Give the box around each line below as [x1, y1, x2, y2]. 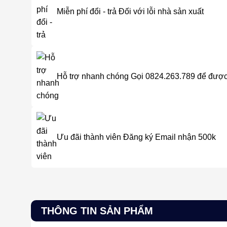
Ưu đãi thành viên [57, 133, 121, 142]
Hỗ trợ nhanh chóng [57, 72, 129, 81]
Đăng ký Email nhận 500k [123, 133, 216, 142]
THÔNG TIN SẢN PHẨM [41, 205, 153, 216]
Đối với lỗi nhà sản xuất [119, 7, 204, 16]
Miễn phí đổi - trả [57, 7, 117, 16]
